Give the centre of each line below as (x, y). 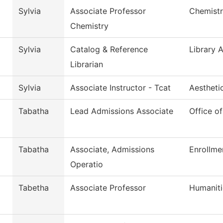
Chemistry (89, 26)
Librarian (87, 64)
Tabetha (34, 188)
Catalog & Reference (109, 50)
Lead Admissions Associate (122, 111)
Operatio (87, 165)
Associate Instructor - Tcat (120, 88)
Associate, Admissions (112, 150)
